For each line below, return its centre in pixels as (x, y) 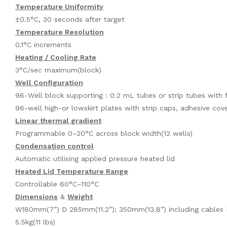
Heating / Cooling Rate (56, 57)
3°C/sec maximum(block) (58, 70)
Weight (80, 196)
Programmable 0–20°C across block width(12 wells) (104, 133)
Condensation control (54, 146)
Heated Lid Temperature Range (72, 171)
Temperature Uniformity (59, 6)
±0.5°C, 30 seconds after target (70, 19)
